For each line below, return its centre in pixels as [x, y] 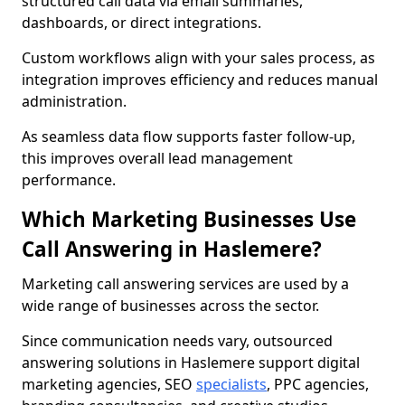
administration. [74, 101]
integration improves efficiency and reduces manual [200, 80]
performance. [69, 180]
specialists [231, 384]
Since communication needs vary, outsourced [177, 341]
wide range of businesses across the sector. [170, 306]
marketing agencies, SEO [109, 384]
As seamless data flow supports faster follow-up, [188, 137]
